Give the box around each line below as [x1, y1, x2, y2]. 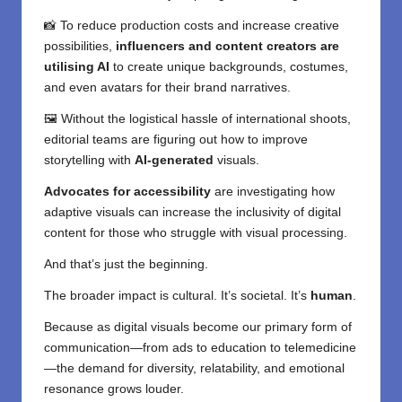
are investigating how [211, 185, 335, 199]
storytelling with [44, 153, 135, 168]
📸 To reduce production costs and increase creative [44, 19, 339, 33]
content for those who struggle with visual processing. [44, 226, 347, 240]
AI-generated [135, 153, 214, 168]
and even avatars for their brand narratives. [44, 81, 291, 95]
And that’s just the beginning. [44, 258, 208, 272]
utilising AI [44, 60, 109, 74]
